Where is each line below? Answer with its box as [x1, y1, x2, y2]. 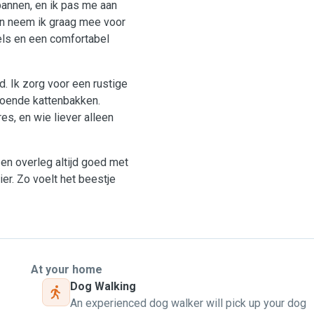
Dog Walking [70, 280, 136, 293]
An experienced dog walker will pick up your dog [70, 296, 306, 310]
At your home [31, 263, 102, 276]
